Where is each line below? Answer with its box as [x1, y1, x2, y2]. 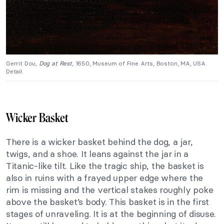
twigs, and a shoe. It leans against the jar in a [6, 148, 189, 160]
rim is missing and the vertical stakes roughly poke [6, 184, 213, 196]
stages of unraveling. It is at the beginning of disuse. [6, 208, 216, 220]
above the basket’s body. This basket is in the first [6, 196, 209, 208]
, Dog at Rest [35, 59, 72, 67]
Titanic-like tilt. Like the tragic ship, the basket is [6, 160, 204, 172]
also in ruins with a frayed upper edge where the [6, 172, 203, 184]
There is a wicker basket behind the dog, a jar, [6, 136, 193, 148]
